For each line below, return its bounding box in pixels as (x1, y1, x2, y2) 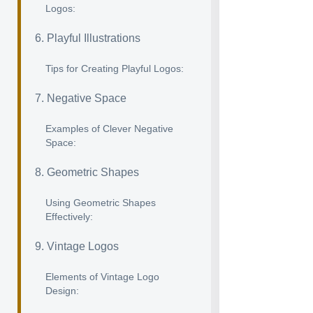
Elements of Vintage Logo (45, 271, 159, 282)
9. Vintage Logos (35, 240, 119, 252)
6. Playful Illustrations (35, 32, 140, 44)
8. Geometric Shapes (35, 166, 139, 178)
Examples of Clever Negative (45, 123, 173, 134)
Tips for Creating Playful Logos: (45, 63, 184, 74)
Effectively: (45, 211, 93, 222)
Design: (45, 285, 79, 296)
